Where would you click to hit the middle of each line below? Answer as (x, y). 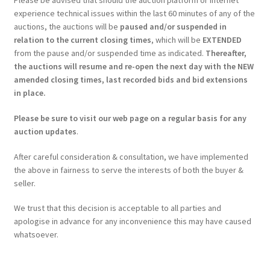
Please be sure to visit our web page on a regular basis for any (130, 118)
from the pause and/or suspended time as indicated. (109, 53)
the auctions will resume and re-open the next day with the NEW (133, 66)
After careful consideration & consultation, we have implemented (131, 156)
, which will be (177, 39)
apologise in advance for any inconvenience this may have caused (132, 221)
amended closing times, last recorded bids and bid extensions (130, 79)
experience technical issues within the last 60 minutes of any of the (134, 13)
